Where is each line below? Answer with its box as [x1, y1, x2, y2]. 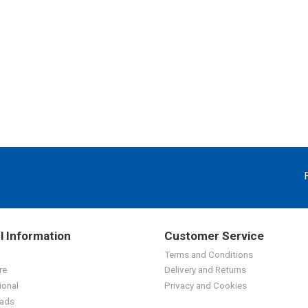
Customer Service [164, 228, 264, 243]
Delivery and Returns [164, 264, 246, 276]
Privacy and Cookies [164, 280, 247, 291]
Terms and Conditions [164, 248, 253, 260]
